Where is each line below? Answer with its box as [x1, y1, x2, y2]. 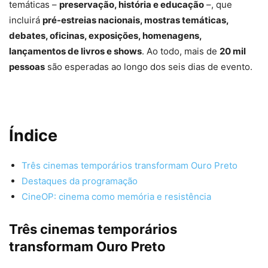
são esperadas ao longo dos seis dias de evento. [45, 61, 252, 73]
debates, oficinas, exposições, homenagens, [9, 30, 202, 42]
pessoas [9, 61, 45, 73]
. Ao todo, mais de [142, 45, 220, 57]
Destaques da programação [22, 175, 138, 187]
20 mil [220, 45, 246, 57]
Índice [9, 126, 57, 146]
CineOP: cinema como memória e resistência [22, 191, 211, 203]
